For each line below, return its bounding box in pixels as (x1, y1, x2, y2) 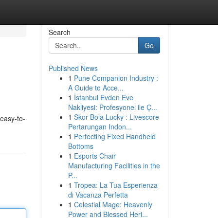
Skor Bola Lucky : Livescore (73, 112, 159, 122)
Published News (48, 63, 98, 73)
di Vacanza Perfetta (68, 190, 128, 200)
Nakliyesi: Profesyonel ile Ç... (68, 102, 157, 112)
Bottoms (68, 141, 93, 151)
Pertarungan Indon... (68, 122, 132, 131)
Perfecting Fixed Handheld (73, 131, 156, 141)
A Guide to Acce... (68, 83, 124, 92)
